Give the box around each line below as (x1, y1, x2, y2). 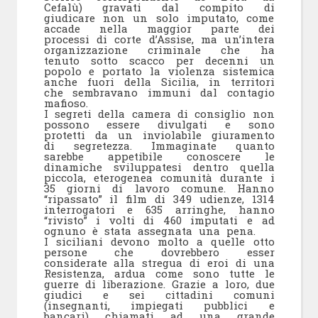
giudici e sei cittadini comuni (43, 287, 275, 302)
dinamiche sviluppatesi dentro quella (43, 159, 275, 174)
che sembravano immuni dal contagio (43, 84, 275, 99)
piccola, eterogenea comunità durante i (43, 170, 275, 185)
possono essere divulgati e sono (43, 116, 275, 131)
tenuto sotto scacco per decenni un (43, 53, 275, 67)
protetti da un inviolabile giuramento (43, 127, 275, 142)
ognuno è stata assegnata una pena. (43, 223, 256, 238)
